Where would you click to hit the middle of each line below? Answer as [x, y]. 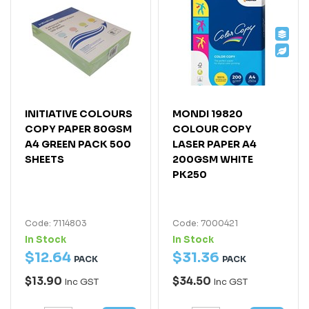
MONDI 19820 [208, 113]
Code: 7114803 [56, 223]
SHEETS [44, 159]
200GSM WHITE [213, 159]
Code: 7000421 [205, 223]
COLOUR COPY [212, 129]
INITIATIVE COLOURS [79, 113]
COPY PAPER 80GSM [78, 129]
